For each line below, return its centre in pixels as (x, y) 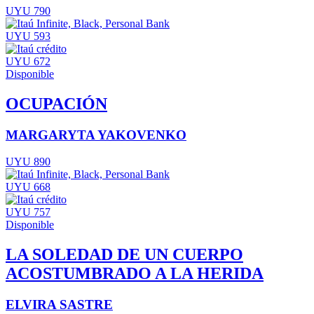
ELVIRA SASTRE (59, 305)
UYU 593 (28, 36)
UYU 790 (28, 11)
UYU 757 (28, 212)
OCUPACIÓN (56, 103)
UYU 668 (28, 187)
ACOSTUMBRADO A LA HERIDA (135, 274)
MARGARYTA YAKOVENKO (96, 135)
